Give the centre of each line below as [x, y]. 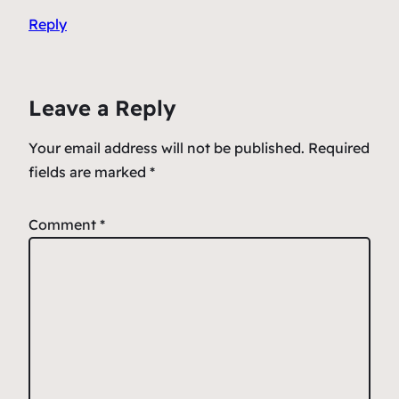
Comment [64, 225]
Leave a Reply [102, 108]
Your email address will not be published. [167, 148]
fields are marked [89, 172]
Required [339, 148]
